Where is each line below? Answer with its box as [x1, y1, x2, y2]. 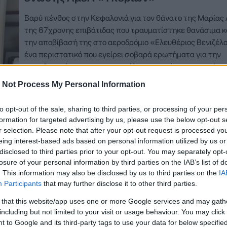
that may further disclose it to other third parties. [42, 179, 197, 187]
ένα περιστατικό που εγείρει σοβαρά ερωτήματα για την [24, 50, 221, 60]
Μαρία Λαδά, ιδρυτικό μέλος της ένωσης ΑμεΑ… [24, 74, 191, 84]
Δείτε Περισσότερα [32, 98, 94, 107]
